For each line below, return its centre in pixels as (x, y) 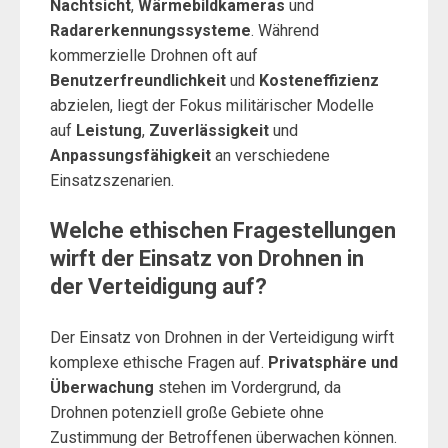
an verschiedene (270, 155)
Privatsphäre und (333, 362)
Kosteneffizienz (319, 80)
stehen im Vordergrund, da (247, 387)
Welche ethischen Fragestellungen (223, 230)
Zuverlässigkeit (209, 130)
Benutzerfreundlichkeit (138, 80)
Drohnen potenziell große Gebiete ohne (187, 412)
